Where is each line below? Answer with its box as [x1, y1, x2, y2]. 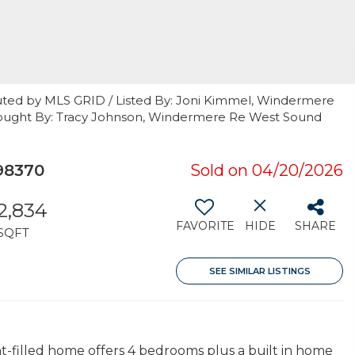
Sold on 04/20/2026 [190, 161, 343, 180]
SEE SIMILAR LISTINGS [208, 265, 311, 277]
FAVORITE [176, 219, 235, 233]
